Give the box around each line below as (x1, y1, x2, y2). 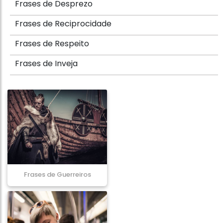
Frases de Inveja (15, 58, 78, 69)
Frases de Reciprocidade (15, 18, 111, 29)
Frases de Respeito (15, 38, 89, 49)
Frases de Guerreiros (23, 170, 91, 179)
